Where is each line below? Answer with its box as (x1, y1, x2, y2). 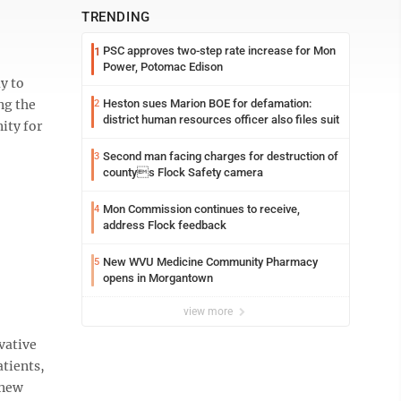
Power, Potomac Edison (103, 60, 223, 73)
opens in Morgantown (103, 271, 213, 285)
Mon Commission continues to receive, (103, 202, 300, 216)
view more (183, 305, 235, 318)
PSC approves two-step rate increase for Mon (103, 44, 336, 57)
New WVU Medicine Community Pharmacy (103, 255, 318, 269)
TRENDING (81, 9, 150, 25)
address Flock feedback (103, 218, 226, 232)
